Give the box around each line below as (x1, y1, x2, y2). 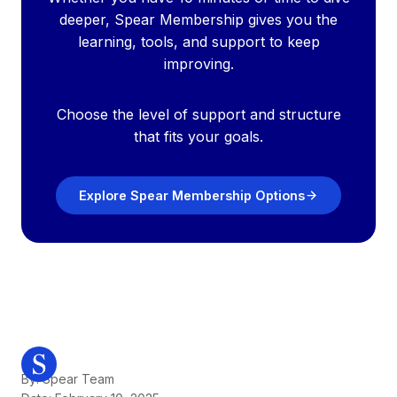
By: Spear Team (21, 370, 114, 386)
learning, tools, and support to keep (77, 33, 320, 51)
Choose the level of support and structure (56, 105, 341, 124)
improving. (163, 55, 234, 74)
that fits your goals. (134, 128, 263, 146)
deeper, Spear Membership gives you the (59, 11, 338, 29)
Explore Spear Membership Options (79, 188, 306, 204)
